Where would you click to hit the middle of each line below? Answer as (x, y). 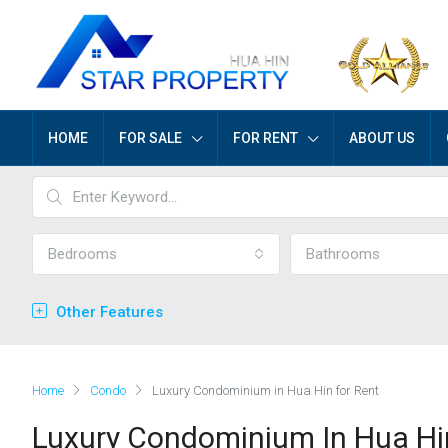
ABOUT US (382, 138)
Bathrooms (343, 254)
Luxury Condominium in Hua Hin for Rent (265, 390)
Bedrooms (82, 254)
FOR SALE (150, 138)
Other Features (107, 312)
